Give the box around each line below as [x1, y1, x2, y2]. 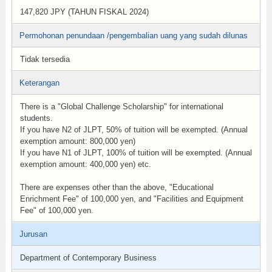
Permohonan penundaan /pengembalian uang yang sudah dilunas [19, 31, 248, 40]
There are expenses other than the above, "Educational [19, 183, 214, 192]
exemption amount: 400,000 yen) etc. [19, 160, 151, 169]
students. [19, 114, 53, 123]
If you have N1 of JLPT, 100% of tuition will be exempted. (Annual [19, 148, 252, 157]
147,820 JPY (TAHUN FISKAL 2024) [19, 7, 149, 16]
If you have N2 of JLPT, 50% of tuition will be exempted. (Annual [19, 125, 248, 134]
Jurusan [19, 229, 47, 239]
